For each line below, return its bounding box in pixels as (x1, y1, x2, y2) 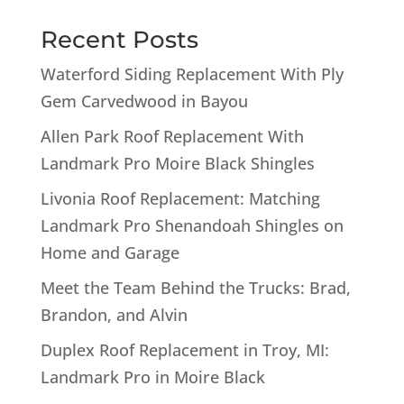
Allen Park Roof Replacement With (40, 124, 304, 147)
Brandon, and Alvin (40, 303, 188, 326)
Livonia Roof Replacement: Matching (40, 187, 320, 209)
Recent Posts (40, 24, 198, 54)
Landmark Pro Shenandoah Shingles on (40, 214, 344, 236)
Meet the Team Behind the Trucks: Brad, (40, 276, 351, 298)
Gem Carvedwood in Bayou (40, 89, 248, 112)
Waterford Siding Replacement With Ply (40, 62, 344, 85)
